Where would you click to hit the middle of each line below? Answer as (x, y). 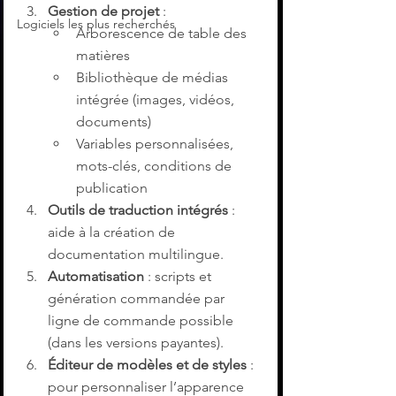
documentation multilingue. (136, 255)
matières (103, 56)
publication (112, 188)
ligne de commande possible (142, 321)
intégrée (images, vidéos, (157, 100)
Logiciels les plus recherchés (96, 24)
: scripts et (179, 277)
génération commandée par (138, 299)
